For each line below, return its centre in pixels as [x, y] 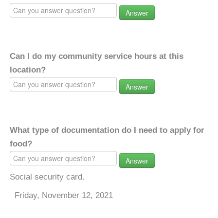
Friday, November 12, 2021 [64, 195]
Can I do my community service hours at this [97, 56]
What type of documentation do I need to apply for [107, 130]
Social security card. [47, 177]
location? [28, 70]
